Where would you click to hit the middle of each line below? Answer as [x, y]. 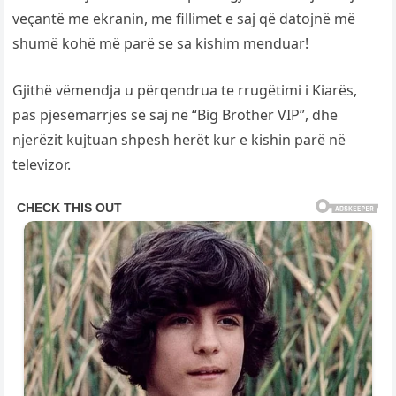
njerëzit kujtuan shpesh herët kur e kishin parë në [179, 140]
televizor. [42, 165]
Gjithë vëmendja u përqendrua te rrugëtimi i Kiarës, [185, 91]
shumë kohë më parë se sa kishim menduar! [161, 44]
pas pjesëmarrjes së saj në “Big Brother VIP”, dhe [175, 115]
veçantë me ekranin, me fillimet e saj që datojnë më [184, 19]
